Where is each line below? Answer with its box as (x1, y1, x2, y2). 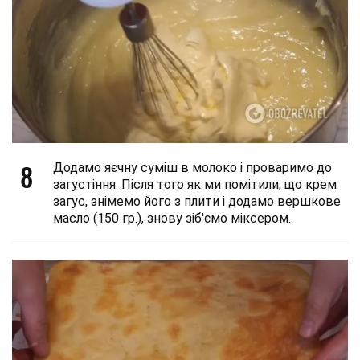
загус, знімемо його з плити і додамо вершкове (53, 193, 341, 209)
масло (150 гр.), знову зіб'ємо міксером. (53, 210, 291, 226)
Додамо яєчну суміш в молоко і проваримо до (53, 159, 332, 175)
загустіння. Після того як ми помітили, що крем (53, 176, 337, 192)
